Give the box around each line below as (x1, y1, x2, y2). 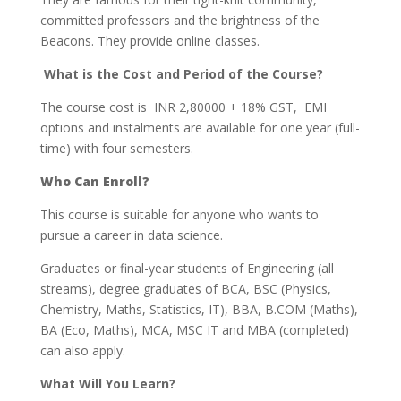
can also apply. (39, 342, 125, 360)
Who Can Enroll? (39, 173, 149, 191)
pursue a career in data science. (39, 226, 223, 244)
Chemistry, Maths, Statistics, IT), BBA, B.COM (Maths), (39, 301, 358, 319)
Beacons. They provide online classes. (39, 32, 260, 50)
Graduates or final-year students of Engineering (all (39, 260, 334, 277)
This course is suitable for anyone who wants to (39, 206, 319, 224)
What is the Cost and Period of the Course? (39, 65, 323, 83)
